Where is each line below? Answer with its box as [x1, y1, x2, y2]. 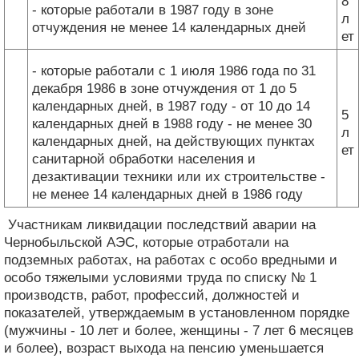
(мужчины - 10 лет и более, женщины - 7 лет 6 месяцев [4, 322, 353, 338]
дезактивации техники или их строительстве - [32, 168, 325, 184]
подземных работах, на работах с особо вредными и [4, 252, 337, 268]
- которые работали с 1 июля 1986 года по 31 [32, 63, 316, 79]
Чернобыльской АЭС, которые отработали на [4, 234, 288, 250]
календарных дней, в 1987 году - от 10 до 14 [32, 98, 310, 114]
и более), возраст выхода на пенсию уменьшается [4, 340, 324, 356]
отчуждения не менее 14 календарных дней [32, 19, 306, 35]
